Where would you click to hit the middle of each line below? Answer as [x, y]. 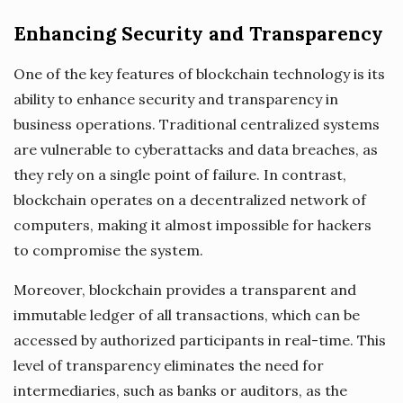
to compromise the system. [108, 250]
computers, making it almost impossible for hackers [193, 224]
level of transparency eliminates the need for [169, 365]
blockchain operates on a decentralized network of [190, 199]
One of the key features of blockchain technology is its [199, 73]
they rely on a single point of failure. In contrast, [180, 174]
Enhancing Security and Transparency [198, 33]
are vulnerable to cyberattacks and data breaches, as [196, 149]
